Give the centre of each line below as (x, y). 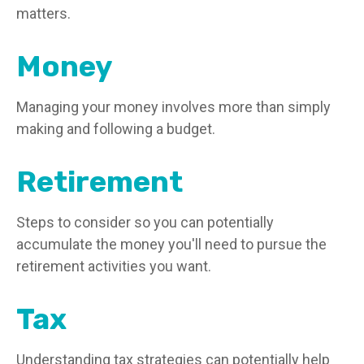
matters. (43, 13)
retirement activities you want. (114, 266)
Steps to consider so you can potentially (145, 222)
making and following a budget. (116, 129)
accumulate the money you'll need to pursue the (171, 244)
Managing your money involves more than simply (173, 107)
